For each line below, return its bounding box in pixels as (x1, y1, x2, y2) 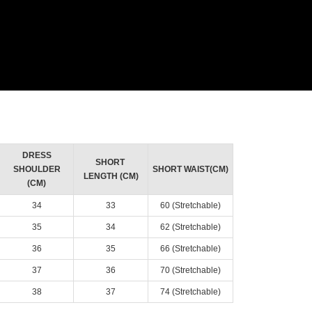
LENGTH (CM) (83, 171, 139, 182)
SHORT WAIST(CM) (153, 164, 228, 175)
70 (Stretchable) (160, 265, 221, 276)
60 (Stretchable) (160, 201, 221, 211)
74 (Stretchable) (160, 287, 221, 297)
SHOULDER (13, 164, 61, 175)
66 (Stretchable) (160, 244, 221, 254)
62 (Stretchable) (160, 222, 221, 233)
